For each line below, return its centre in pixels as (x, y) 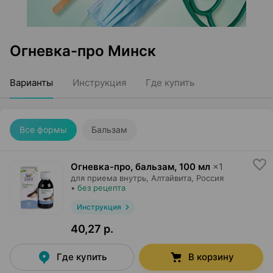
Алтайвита (171, 178)
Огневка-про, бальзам (122, 167)
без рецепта (101, 188)
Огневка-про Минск (83, 51)
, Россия (207, 178)
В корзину (211, 257)
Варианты (31, 83)
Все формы (43, 129)
